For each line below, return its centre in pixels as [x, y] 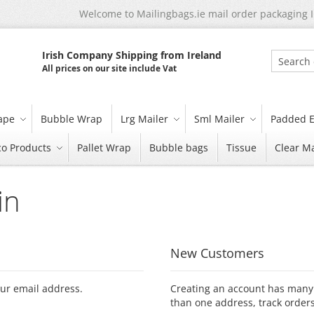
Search [286, 75]
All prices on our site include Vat [110, 68]
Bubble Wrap [71, 119]
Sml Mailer [219, 119]
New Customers [218, 253]
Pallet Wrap [104, 148]
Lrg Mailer [144, 119]
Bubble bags [179, 148]
